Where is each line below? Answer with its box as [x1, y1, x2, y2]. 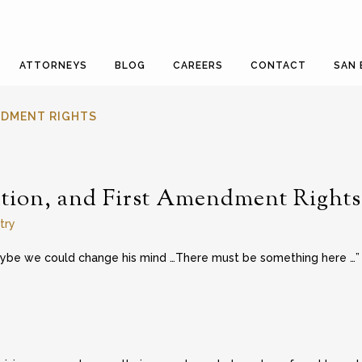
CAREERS [173, 60, 223, 71]
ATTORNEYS [19, 60, 87, 71]
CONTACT [250, 60, 306, 71]
